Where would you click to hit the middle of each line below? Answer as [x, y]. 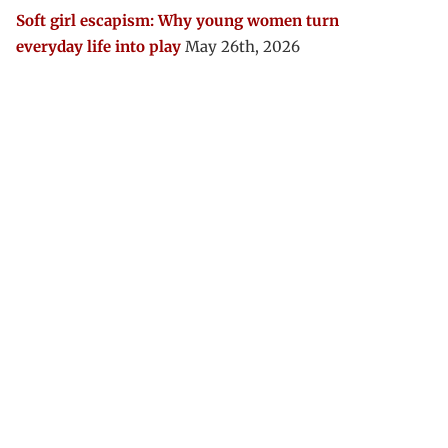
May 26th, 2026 [242, 46]
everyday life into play [98, 46]
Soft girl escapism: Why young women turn [177, 20]
